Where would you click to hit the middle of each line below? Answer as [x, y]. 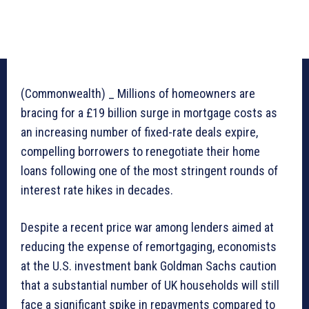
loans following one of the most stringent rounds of [149, 171]
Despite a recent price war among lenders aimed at [147, 228]
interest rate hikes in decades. [97, 190]
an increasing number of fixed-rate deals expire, [139, 132]
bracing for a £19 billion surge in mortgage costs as [149, 113]
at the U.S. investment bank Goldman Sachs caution [149, 266]
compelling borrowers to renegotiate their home [140, 152]
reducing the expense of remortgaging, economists [149, 247]
